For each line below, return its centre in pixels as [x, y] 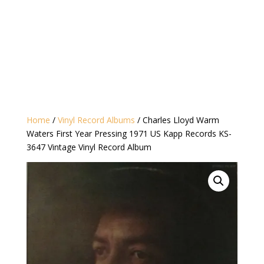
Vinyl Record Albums [96, 120]
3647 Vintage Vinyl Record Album [89, 147]
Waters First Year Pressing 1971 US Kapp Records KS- [129, 134]
